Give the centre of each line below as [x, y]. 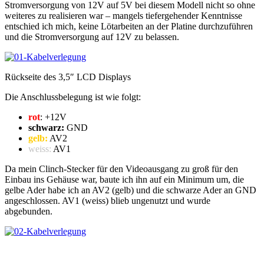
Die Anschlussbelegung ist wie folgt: [73, 97]
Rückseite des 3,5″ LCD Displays [68, 77]
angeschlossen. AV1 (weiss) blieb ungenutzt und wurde [108, 201]
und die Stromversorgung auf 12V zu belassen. [92, 37]
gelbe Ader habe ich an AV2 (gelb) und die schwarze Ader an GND [131, 190]
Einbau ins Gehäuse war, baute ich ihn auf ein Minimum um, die [124, 180]
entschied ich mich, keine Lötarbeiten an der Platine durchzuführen [129, 27]
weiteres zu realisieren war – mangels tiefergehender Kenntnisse [123, 16]
